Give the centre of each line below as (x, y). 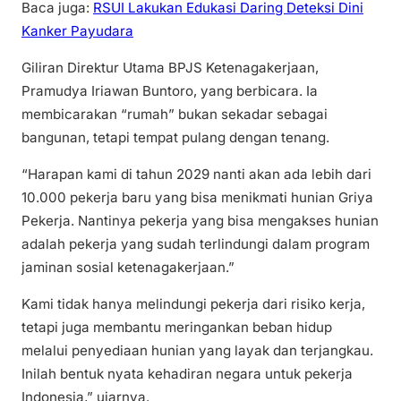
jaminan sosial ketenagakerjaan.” (128, 268)
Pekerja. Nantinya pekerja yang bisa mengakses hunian (200, 221)
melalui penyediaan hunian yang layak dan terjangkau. (197, 351)
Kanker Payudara (77, 30)
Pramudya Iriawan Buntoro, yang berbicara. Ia (170, 91)
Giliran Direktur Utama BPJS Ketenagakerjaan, (170, 68)
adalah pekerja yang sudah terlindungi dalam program (196, 244)
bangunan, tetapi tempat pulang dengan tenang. (175, 138)
